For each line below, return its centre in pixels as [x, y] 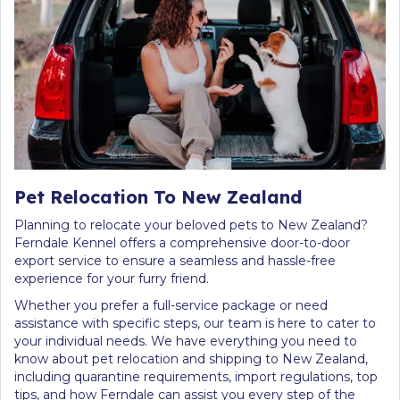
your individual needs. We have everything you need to [186, 341]
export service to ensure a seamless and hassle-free [175, 260]
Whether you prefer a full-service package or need [171, 305]
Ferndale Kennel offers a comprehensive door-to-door [182, 242]
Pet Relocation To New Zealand [158, 196]
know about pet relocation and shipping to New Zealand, [191, 358]
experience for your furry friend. [112, 278]
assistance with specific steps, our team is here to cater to [195, 323]
